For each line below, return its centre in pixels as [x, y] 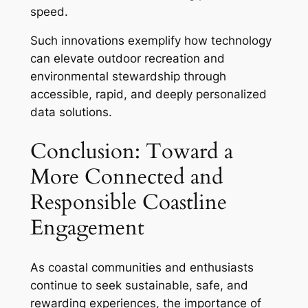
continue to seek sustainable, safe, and [139, 285]
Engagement [87, 228]
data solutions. [71, 112]
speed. [49, 11]
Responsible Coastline [128, 202]
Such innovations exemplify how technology [151, 41]
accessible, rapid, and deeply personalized [148, 95]
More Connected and [126, 177]
